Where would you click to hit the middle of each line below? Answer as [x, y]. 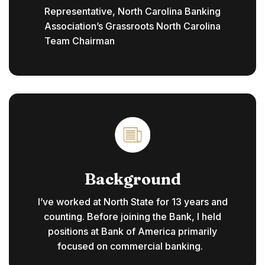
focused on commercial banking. [130, 246]
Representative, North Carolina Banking [132, 12]
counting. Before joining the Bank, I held [132, 217]
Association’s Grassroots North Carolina [132, 26]
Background [132, 180]
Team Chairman [80, 41]
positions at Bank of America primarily [132, 232]
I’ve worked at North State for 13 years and [132, 202]
